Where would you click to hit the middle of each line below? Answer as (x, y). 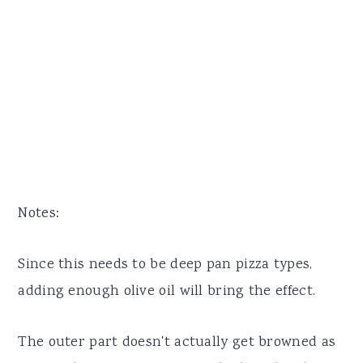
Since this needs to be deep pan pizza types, (165, 265)
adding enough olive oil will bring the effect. (167, 291)
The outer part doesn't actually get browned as (177, 342)
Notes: (39, 214)
